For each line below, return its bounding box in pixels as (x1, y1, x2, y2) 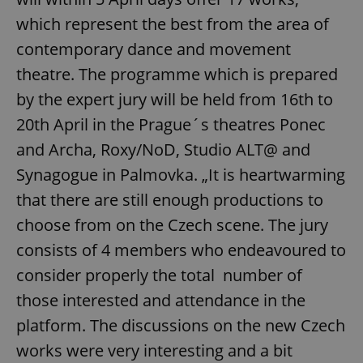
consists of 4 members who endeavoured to (16, 239, 346, 262)
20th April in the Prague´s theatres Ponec (16, 113, 326, 136)
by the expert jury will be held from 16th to (16, 88, 333, 111)
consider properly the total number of (16, 264, 302, 287)
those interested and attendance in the (16, 289, 305, 312)
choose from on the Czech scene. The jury (16, 214, 328, 237)
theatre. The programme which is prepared (16, 63, 338, 86)
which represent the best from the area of (16, 13, 329, 36)
